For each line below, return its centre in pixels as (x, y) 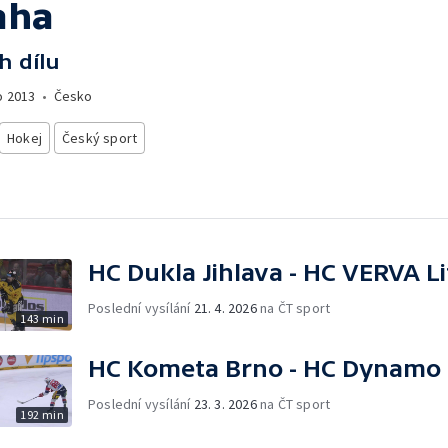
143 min (42, 318)
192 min (42, 414)
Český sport (100, 138)
